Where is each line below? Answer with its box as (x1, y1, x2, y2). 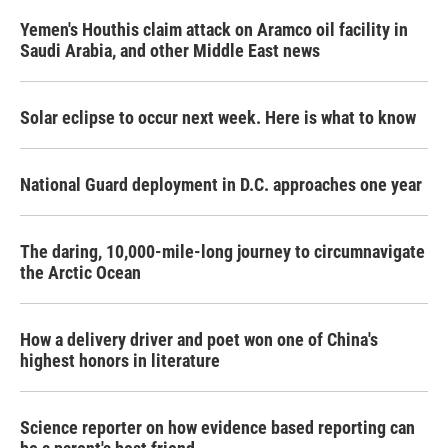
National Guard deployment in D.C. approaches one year (20, 174, 422, 195)
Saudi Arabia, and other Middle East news (20, 40, 320, 61)
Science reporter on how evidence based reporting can (20, 417, 415, 438)
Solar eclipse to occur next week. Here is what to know (20, 107, 416, 128)
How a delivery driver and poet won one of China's (20, 329, 378, 350)
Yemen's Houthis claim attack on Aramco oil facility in (20, 19, 408, 40)
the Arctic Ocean (20, 262, 141, 283)
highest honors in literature (20, 350, 220, 371)
